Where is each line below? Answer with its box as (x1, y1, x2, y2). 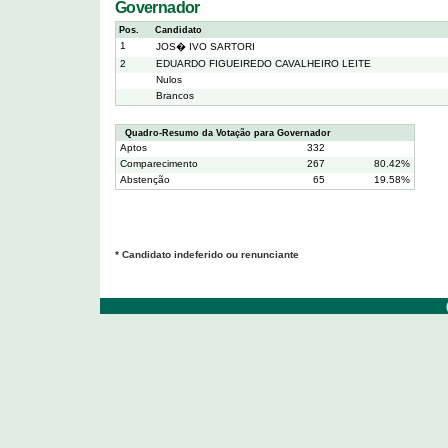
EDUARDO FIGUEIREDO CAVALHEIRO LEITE (156, 57, 371, 69)
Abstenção (120, 173, 170, 185)
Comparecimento (120, 157, 198, 169)
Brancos (156, 89, 194, 101)
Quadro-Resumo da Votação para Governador (119, 127, 331, 138)
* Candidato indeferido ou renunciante (115, 248, 299, 260)
